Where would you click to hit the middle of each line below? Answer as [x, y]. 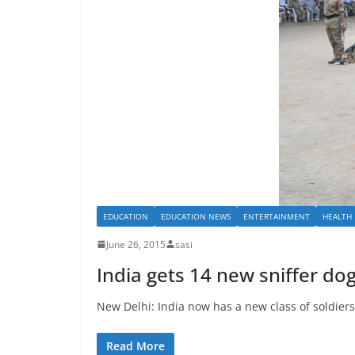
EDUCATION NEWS [196, 216]
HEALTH [337, 216]
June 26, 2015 [136, 244]
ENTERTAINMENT [277, 216]
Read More [136, 345]
